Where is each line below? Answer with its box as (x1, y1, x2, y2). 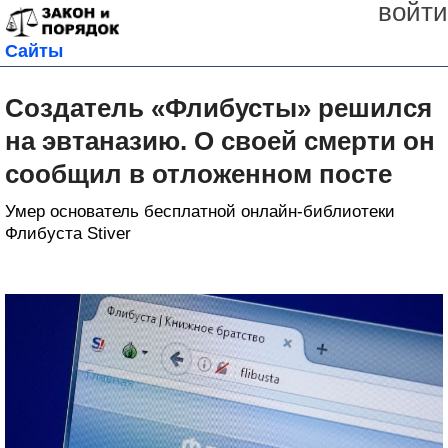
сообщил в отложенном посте (5, 159, 392, 190)
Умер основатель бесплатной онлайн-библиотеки (5, 202, 395, 222)
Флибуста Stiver (5, 224, 131, 244)
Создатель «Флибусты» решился (5, 93, 432, 124)
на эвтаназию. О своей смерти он (5, 126, 435, 157)
